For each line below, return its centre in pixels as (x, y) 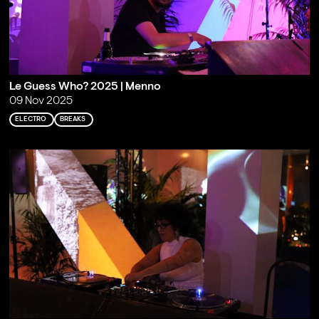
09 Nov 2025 (41, 101)
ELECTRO (30, 119)
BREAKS (72, 119)
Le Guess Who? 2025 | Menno (85, 87)
